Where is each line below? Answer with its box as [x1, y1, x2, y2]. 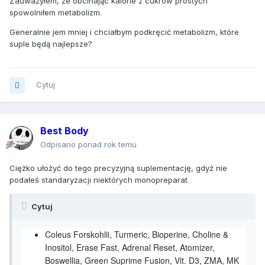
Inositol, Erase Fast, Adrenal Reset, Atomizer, [45, 241, 215, 254]
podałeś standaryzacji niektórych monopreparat [9, 175, 188, 185]
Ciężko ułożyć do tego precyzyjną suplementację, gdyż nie [9, 163, 227, 173]
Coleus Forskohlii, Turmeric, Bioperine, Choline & [45, 228, 228, 241]
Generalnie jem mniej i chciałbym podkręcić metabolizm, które [9, 27, 239, 37]
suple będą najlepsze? [9, 39, 92, 49]
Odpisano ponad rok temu [40, 140, 137, 150]
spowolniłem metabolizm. [9, 8, 102, 18]
